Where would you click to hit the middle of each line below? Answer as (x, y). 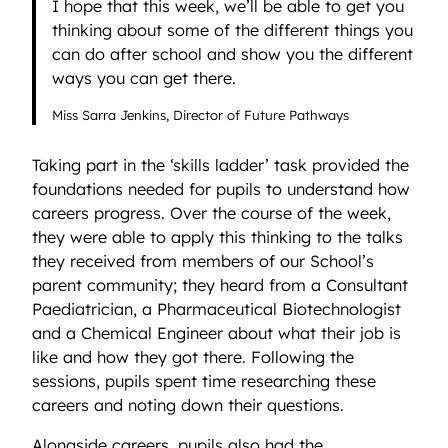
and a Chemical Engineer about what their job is (216, 333)
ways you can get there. (144, 77)
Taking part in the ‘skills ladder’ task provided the (220, 165)
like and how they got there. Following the (193, 357)
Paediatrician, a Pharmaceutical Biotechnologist (216, 309)
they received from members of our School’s (203, 261)
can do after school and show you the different (233, 53)
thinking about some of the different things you (233, 29)
